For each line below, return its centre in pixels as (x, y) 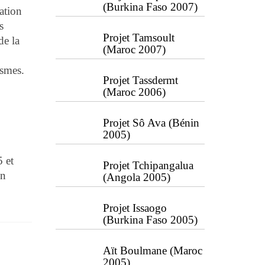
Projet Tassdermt (140, 80)
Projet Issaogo (135, 208)
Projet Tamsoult (138, 38)
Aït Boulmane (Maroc (152, 251)
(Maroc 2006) (134, 92)
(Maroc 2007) (134, 49)
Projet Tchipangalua (148, 165)
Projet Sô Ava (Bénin (151, 123)
